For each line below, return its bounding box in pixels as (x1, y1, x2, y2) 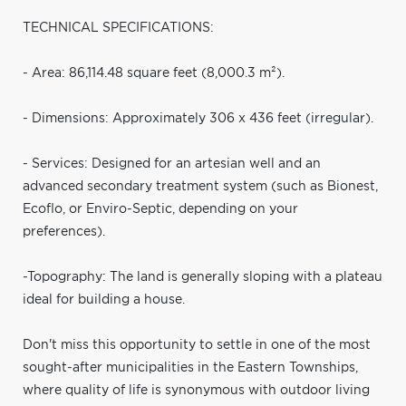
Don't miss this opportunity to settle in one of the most (23, 338, 371, 352)
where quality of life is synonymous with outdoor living (23, 383, 370, 397)
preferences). (23, 225, 105, 238)
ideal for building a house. (23, 293, 185, 306)
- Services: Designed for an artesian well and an (23, 157, 321, 170)
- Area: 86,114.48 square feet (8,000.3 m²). (23, 66, 285, 80)
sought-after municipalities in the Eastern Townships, (23, 361, 358, 374)
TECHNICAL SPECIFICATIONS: (23, 21, 214, 34)
